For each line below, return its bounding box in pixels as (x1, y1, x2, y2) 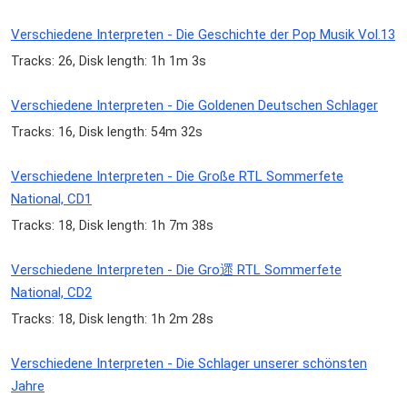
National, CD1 (11, 191, 92, 208)
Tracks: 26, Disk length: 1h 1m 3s (11, 53, 206, 68)
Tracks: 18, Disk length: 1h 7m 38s (11, 218, 213, 233)
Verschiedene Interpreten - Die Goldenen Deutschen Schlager (11, 96, 378, 114)
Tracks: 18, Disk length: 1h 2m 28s (11, 312, 213, 327)
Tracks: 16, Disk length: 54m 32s (11, 124, 203, 139)
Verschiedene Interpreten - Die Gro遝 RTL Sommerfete (11, 262, 342, 279)
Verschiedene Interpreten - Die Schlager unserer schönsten (11, 355, 367, 372)
